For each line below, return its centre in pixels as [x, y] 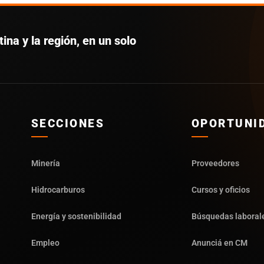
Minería [45, 163]
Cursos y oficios [220, 189]
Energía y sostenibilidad [76, 216]
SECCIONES [67, 123]
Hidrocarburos [58, 189]
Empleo [45, 242]
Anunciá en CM [219, 242]
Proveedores [215, 163]
